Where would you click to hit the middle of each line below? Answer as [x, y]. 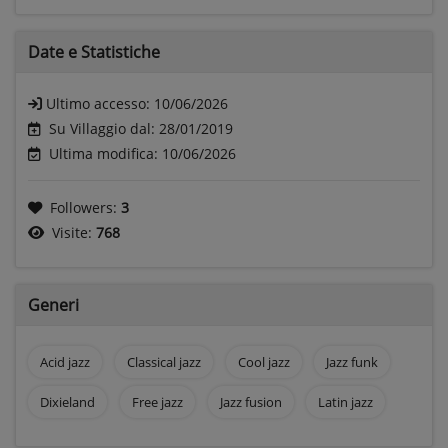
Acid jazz [65, 361]
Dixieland [67, 401]
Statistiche [120, 51]
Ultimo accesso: [100, 103]
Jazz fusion [250, 401]
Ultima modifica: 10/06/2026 [142, 153]
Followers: [85, 207]
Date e [54, 51]
